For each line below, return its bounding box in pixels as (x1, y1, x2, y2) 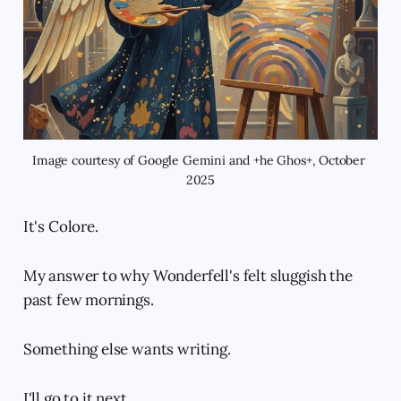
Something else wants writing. (22, 339, 231, 360)
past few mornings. (22, 290, 154, 311)
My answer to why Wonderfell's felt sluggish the (22, 266, 353, 286)
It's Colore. (22, 217, 98, 237)
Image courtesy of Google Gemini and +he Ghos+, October (32, 152, 365, 169)
